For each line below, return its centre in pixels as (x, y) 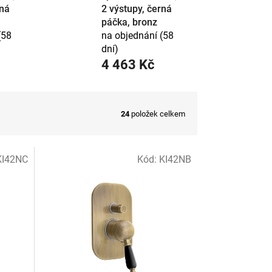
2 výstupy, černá (137, 9)
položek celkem (157, 114)
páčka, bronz (130, 22)
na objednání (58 (138, 36)
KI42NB (175, 160)
